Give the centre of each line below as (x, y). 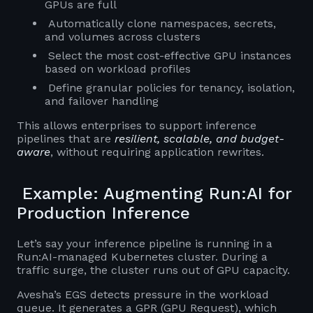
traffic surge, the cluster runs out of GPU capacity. (153, 270)
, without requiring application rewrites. (157, 152)
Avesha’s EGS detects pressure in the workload (143, 294)
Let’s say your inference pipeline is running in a (145, 243)
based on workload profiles (118, 68)
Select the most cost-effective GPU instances (168, 55)
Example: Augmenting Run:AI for (154, 193)
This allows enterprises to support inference (137, 125)
